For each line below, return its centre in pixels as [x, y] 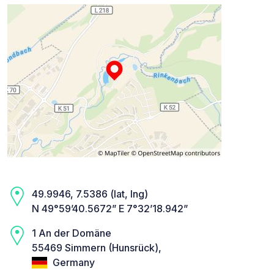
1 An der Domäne [72, 233]
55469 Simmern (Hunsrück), [97, 248]
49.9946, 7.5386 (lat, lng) [90, 194]
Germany [72, 263]
